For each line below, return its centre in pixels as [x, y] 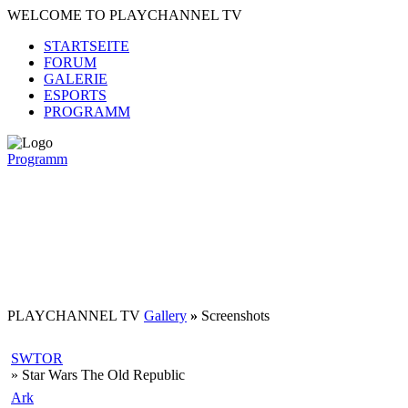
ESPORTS [75, 95]
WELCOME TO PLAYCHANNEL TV [125, 15]
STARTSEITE [87, 46]
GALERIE [76, 79]
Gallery [165, 316]
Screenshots [235, 316]
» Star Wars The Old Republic [98, 375]
